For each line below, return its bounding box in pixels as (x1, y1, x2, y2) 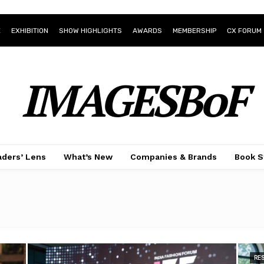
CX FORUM (227, 26, 262, 35)
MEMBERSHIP (173, 26, 217, 35)
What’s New (63, 152, 113, 161)
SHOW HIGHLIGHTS (59, 26, 123, 35)
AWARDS (133, 26, 163, 35)
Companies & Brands (130, 152, 217, 161)
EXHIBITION (11, 26, 49, 35)
